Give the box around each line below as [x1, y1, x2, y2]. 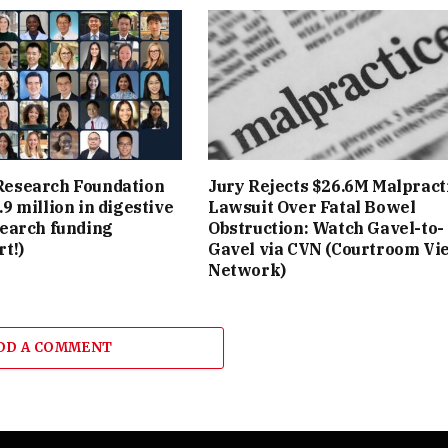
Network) [208, 259, 286, 280]
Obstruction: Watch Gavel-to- [208, 217, 444, 238]
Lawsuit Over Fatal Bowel [208, 196, 416, 217]
